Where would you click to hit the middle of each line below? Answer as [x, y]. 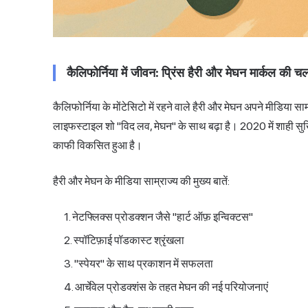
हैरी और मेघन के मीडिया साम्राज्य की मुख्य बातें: [141, 181]
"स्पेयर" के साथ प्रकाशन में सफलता [144, 264]
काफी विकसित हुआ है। [98, 146]
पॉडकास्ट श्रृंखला [149, 241]
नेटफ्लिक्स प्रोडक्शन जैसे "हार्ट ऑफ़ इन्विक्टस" [163, 217]
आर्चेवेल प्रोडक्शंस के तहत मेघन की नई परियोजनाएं [172, 287]
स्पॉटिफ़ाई [94, 241]
